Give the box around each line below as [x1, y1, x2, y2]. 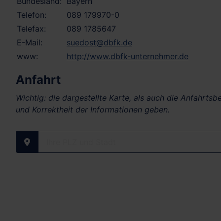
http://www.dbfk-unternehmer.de [67, 51, 188, 62]
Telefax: [17, 24, 46, 34]
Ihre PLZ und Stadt [24, 143, 95, 153]
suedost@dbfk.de [67, 37, 132, 48]
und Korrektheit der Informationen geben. [16, 105, 170, 115]
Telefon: [17, 10, 46, 20]
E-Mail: [17, 37, 42, 48]
